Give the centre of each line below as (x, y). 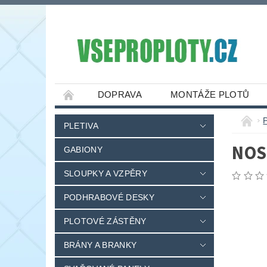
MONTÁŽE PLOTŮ (210, 95)
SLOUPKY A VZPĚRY (105, 174)
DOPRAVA (120, 95)
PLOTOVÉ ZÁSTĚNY (105, 221)
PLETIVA (81, 126)
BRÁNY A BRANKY (100, 245)
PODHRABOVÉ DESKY (109, 198)
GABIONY (83, 150)
